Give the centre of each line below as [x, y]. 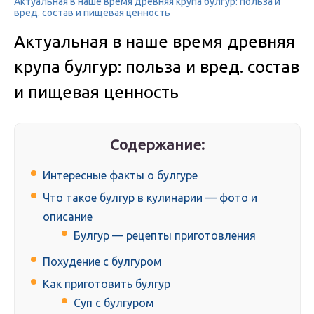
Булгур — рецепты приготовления [165, 236]
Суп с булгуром [114, 303]
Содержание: [158, 145]
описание [68, 217]
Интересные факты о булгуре [120, 176]
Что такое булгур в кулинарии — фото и [150, 198]
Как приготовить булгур [107, 284]
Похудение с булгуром [102, 262]
